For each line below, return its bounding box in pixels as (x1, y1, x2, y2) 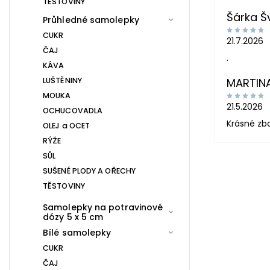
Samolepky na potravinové (43, 201, 163, 213)
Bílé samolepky (43, 226, 111, 239)
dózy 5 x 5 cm (43, 210, 104, 223)
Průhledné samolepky (43, 13, 139, 26)
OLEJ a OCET (43, 120, 90, 131)
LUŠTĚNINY (43, 75, 82, 86)
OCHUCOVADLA (43, 105, 103, 116)
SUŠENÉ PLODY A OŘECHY (43, 165, 136, 176)
